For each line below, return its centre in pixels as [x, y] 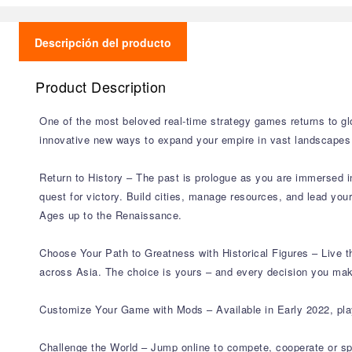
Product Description [101, 86]
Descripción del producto [103, 42]
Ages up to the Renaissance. [111, 215]
